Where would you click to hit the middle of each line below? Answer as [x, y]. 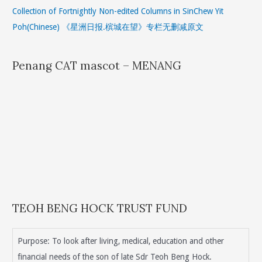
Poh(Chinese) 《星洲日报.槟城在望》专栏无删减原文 [108, 27]
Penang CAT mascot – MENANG [97, 65]
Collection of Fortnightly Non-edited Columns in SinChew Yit [118, 11]
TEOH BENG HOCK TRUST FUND [100, 208]
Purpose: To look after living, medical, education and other [121, 241]
